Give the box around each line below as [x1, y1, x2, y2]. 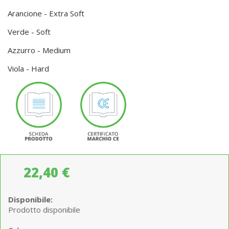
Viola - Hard [8, 63, 49, 74]
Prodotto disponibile [8, 204, 80, 215]
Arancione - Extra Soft [8, 8, 84, 19]
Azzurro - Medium [8, 45, 71, 56]
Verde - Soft [8, 27, 51, 37]
